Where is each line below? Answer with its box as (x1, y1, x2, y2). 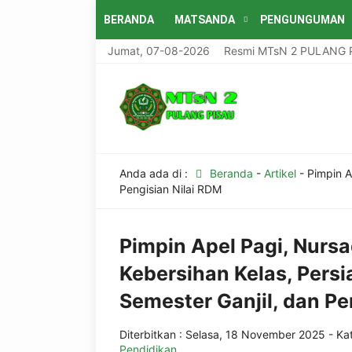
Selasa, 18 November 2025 (185, 328, 325, 341)
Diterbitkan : (119, 328, 185, 341)
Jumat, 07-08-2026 (108, 44, 210, 57)
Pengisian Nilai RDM (119, 182, 222, 196)
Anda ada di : (119, 167, 191, 180)
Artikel (263, 167, 296, 180)
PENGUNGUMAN (260, 13, 345, 26)
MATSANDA (174, 13, 235, 26)
